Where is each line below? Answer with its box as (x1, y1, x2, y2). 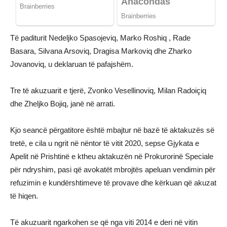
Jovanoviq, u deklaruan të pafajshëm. (10, 60, 133, 69)
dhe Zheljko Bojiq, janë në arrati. (10, 99, 115, 108)
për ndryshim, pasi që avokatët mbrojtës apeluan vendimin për (10, 165, 215, 174)
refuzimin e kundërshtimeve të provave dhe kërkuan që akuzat (10, 178, 216, 187)
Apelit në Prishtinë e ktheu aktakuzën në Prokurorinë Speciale (10, 152, 213, 161)
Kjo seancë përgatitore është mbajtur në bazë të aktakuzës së (10, 126, 214, 135)
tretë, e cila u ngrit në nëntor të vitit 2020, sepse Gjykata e (10, 139, 199, 148)
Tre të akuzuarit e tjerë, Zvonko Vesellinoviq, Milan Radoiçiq (10, 86, 206, 95)
